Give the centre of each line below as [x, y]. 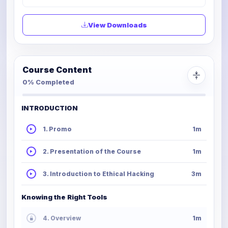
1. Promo [57, 129]
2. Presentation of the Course [92, 151]
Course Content [57, 69]
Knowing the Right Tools [64, 197]
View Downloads [117, 25]
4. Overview [62, 218]
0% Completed [48, 82]
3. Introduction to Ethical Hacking [98, 174]
